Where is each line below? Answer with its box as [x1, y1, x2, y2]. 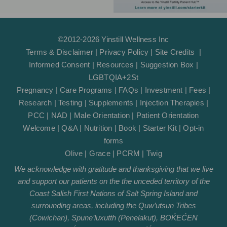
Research [18, 98, 52, 107]
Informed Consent [29, 60, 90, 69]
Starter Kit [142, 123, 177, 132]
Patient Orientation [136, 110, 199, 120]
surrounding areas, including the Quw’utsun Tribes [31, 201, 196, 210]
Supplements [89, 98, 134, 107]
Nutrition [84, 123, 112, 132]
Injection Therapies [139, 98, 204, 107]
